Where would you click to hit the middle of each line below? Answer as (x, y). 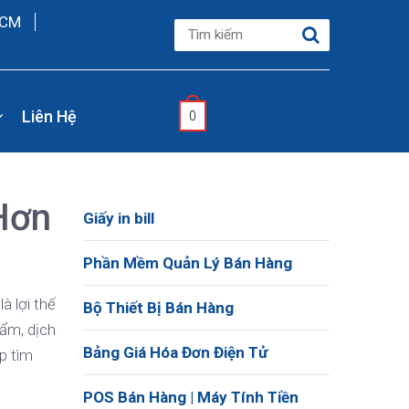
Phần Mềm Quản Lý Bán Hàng (188, 263)
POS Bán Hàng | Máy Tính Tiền (191, 397)
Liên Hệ (49, 116)
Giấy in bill (119, 218)
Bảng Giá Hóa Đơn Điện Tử (175, 352)
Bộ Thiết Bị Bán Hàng (158, 308)
